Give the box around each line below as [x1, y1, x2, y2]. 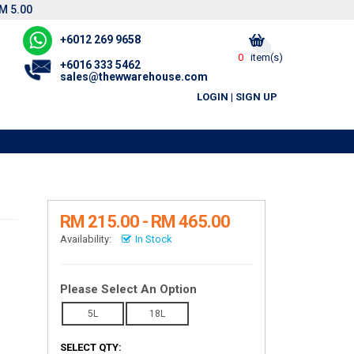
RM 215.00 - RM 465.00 [59, 212, 230, 232]
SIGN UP [235, 91, 277, 103]
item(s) [248, 51, 283, 63]
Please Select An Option [59, 282, 197, 296]
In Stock [134, 233, 172, 245]
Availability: [59, 233, 111, 245]
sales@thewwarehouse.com [59, 70, 208, 83]
